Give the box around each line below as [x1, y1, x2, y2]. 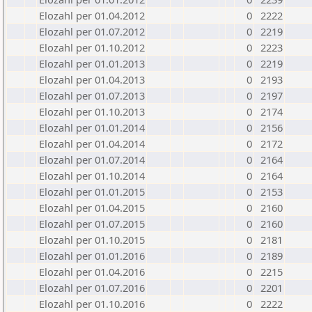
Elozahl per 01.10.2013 [39, 104, 145, 118]
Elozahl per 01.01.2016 [39, 249, 145, 263]
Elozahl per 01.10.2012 [39, 40, 145, 54]
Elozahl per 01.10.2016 [39, 297, 145, 311]
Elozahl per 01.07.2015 [39, 217, 145, 231]
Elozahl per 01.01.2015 [39, 185, 145, 198]
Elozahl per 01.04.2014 [39, 136, 145, 150]
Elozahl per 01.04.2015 [39, 201, 145, 214]
